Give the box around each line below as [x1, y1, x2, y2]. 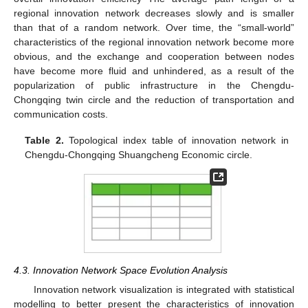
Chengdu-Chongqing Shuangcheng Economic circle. [25, 148, 253, 160]
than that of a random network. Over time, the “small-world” [14, 21, 294, 33]
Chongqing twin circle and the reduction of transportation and [14, 93, 294, 105]
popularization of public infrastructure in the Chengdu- [14, 79, 294, 91]
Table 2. [25, 134, 64, 146]
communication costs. [14, 108, 108, 120]
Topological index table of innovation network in [63, 134, 289, 146]
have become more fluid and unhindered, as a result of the [14, 65, 294, 76]
